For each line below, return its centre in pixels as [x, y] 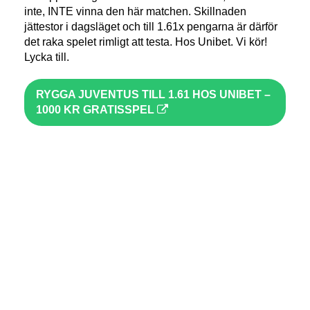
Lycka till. [47, 57]
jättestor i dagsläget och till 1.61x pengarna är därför [151, 27]
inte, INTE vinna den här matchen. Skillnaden [135, 12]
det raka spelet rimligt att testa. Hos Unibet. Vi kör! [146, 42]
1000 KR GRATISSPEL [97, 110]
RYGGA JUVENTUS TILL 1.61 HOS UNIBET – [153, 95]
